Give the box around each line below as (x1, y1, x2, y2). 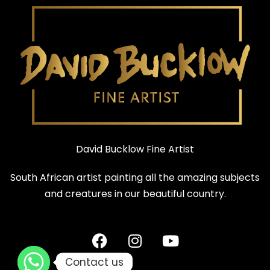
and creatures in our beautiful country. (44, 186, 226, 201)
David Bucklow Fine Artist (76, 142, 194, 156)
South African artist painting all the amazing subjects (10, 170, 260, 184)
